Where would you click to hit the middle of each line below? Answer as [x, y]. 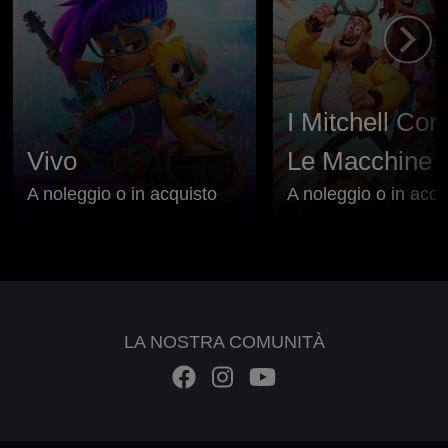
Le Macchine [359, 160]
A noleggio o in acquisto [122, 193]
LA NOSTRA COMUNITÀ [224, 341]
